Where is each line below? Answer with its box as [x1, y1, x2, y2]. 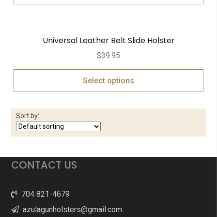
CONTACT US [11, 157, 77, 172]
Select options [83, 76, 134, 85]
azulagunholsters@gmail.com [18, 204, 122, 214]
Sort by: [15, 112, 39, 120]
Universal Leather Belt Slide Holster [42, 35, 175, 46]
